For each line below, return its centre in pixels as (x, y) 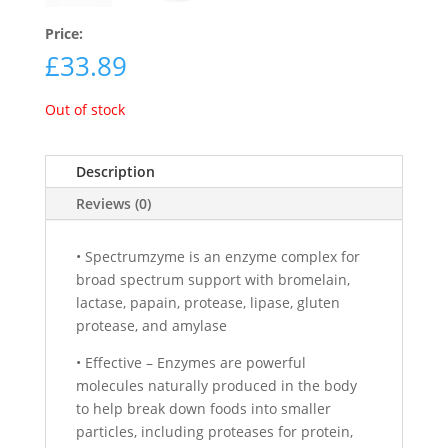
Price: (63, 33)
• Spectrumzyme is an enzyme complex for (217, 256)
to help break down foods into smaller (203, 408)
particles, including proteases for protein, (214, 431)
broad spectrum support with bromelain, (212, 279)
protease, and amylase (151, 325)
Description (115, 171)
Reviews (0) (113, 203)
